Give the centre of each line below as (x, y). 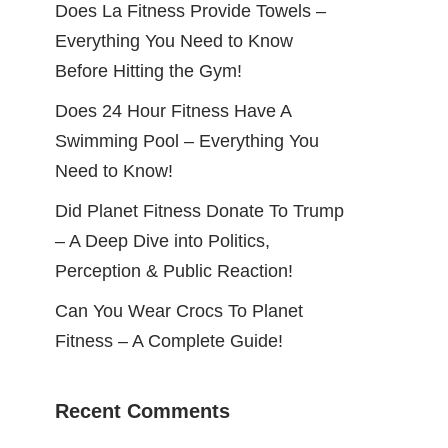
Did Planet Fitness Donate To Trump (199, 210)
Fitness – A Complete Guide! (169, 340)
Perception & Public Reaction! (174, 270)
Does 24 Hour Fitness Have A (173, 110)
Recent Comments (142, 410)
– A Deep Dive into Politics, (162, 240)
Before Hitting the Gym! (148, 70)
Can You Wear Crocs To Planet (179, 310)
